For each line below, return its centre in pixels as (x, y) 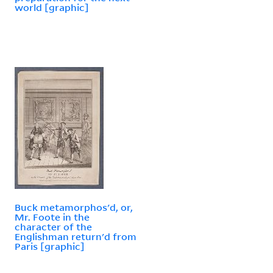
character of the (53, 226)
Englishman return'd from (76, 236)
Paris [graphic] (50, 246)
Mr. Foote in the (52, 217)
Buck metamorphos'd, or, (74, 207)
